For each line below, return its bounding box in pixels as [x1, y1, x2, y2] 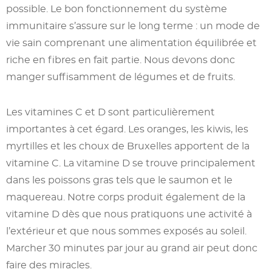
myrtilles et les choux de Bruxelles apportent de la [6, 140, 250, 152]
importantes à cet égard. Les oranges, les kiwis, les [6, 123, 248, 135]
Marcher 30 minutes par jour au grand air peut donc [6, 242, 257, 254]
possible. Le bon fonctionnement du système [6, 2, 227, 15]
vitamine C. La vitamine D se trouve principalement [6, 157, 256, 169]
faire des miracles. [6, 259, 92, 271]
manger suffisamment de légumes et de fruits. [6, 70, 235, 83]
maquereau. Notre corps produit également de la [6, 191, 245, 203]
